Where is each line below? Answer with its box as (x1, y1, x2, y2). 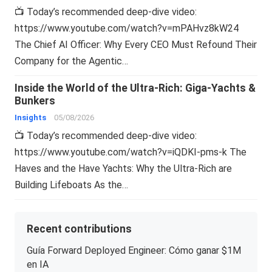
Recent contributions (27, 222, 132, 235)
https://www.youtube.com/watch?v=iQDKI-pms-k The (15, 146, 247, 158)
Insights (15, 112, 47, 122)
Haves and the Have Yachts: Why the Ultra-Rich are (15, 162, 233, 174)
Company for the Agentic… (15, 55, 129, 67)
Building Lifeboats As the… (15, 178, 129, 191)
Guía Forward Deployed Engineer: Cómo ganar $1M (27, 244, 242, 256)
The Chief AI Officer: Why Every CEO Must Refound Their (15, 38, 257, 50)
